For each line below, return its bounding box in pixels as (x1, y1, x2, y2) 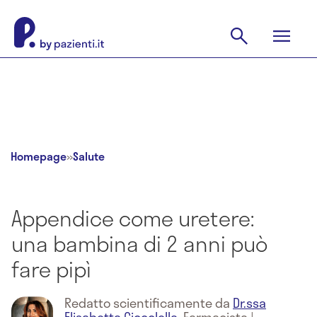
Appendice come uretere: (11, 202, 253, 234)
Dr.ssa (233, 293, 266, 313)
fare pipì (11, 253, 91, 285)
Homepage (11, 147, 67, 165)
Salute (73, 147, 105, 165)
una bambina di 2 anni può (11, 227, 267, 260)
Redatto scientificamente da (64, 293, 233, 313)
